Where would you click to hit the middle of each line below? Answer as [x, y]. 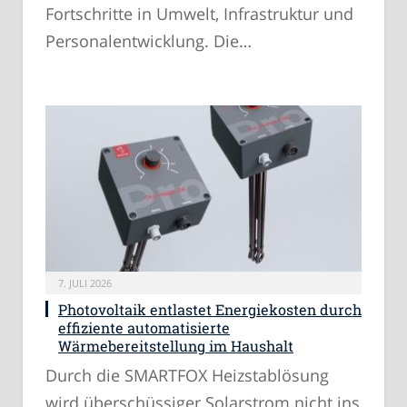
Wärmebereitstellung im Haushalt [176, 346]
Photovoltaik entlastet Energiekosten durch [210, 310]
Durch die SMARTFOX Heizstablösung [187, 376]
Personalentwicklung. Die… [149, 40]
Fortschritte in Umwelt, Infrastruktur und [199, 13]
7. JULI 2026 [85, 283]
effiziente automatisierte [144, 328]
